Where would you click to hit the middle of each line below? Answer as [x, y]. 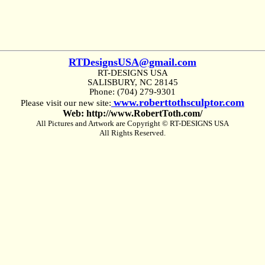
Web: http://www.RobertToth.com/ [132, 113]
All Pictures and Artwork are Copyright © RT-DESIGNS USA [132, 123]
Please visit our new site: [66, 103]
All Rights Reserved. [132, 133]
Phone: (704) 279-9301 [132, 92]
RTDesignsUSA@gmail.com [132, 62]
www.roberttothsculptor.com [179, 102]
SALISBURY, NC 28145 [132, 82]
